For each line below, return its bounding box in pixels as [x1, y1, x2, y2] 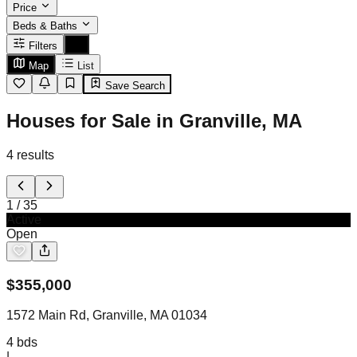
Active [6, 212, 41, 226]
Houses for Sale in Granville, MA [6, 109, 302, 131]
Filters [29, 40, 57, 52]
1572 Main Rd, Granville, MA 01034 [6, 308, 207, 323]
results [17, 147, 54, 162]
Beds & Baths [13, 20, 80, 32]
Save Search [102, 80, 165, 92]
